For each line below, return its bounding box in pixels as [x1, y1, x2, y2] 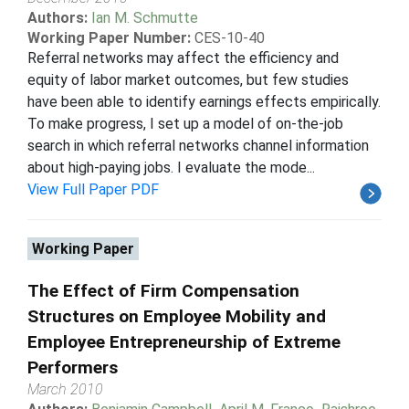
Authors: [27, 8, 91, 26]
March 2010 [27, 380, 103, 398]
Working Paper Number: [27, 28, 191, 47]
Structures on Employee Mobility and [27, 305, 326, 327]
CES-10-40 [194, 28, 265, 47]
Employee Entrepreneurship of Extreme [27, 330, 341, 352]
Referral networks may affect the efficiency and [27, 48, 339, 67]
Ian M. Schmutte [91, 8, 198, 26]
